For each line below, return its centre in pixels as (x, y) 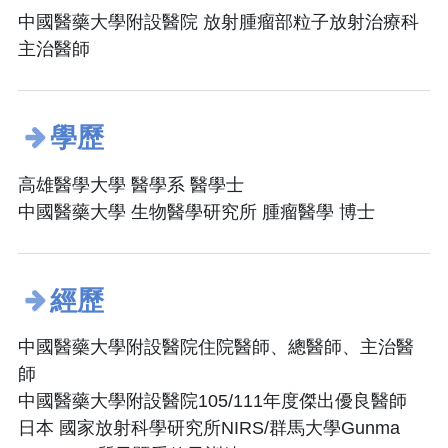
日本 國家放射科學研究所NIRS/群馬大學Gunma (209, 428)
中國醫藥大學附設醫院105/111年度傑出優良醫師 (212, 401)
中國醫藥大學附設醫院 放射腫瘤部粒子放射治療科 (218, 22)
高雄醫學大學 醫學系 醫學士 (131, 184)
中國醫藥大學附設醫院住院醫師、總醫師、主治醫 (216, 347)
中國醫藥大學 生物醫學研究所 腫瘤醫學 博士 (196, 211)
